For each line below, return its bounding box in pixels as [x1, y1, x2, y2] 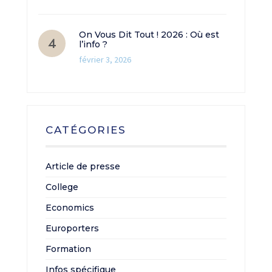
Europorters [46, 223, 99, 234]
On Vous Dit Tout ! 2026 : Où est [79, 29, 219, 41]
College [46, 182, 78, 193]
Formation [46, 243, 91, 255]
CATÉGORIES [46, 124, 126, 137]
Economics [46, 202, 94, 214]
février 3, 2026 [79, 54, 131, 66]
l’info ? [79, 39, 107, 50]
